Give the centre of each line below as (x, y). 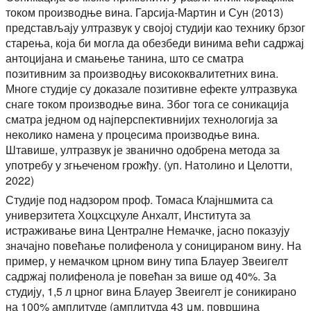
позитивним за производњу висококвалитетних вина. (142, 73)
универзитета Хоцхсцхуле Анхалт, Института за (128, 215)
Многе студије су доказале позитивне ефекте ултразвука (151, 88)
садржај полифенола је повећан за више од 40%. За (141, 276)
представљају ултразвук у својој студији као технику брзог (155, 27)
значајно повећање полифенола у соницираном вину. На (153, 245)
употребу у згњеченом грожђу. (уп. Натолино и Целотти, (149, 165)
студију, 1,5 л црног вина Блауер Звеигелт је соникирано (151, 291)
